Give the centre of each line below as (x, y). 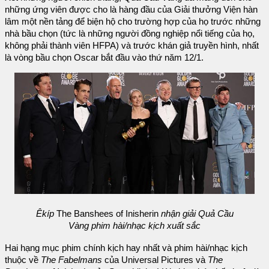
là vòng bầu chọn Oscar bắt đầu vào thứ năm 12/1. (104, 58)
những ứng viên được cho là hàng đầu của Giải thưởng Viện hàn (131, 10)
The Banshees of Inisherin (108, 213)
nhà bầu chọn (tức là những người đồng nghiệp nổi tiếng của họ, (130, 34)
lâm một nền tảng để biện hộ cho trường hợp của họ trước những (133, 22)
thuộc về (23, 260)
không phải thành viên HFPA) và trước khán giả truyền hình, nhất (132, 46)
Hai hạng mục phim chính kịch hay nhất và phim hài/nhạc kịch (126, 248)
